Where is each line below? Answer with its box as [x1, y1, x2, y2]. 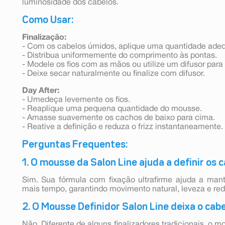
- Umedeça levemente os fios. [22, 96, 130, 103]
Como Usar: [22, 15, 73, 25]
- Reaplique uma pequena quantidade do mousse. [22, 105, 202, 113]
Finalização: [22, 34, 66, 41]
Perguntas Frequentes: [22, 140, 128, 149]
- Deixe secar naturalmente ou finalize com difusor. [22, 70, 205, 77]
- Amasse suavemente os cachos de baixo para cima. [22, 114, 215, 122]
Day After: [22, 87, 59, 94]
